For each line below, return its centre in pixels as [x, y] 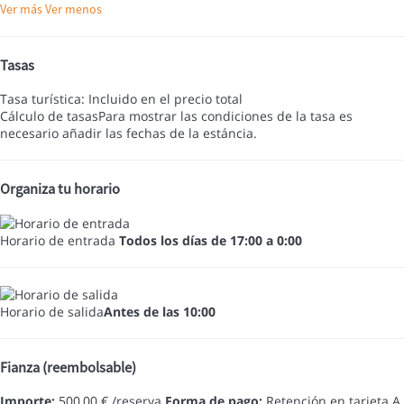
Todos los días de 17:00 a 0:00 [211, 240]
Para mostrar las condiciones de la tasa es [225, 116]
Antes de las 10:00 [160, 311]
